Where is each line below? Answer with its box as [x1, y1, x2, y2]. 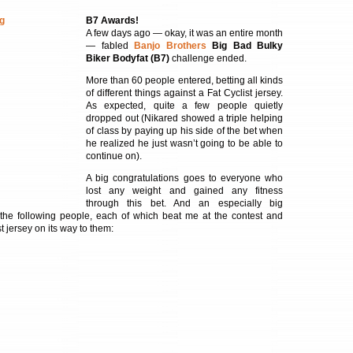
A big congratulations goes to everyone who [86, 173, 283, 184]
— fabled [86, 40, 134, 51]
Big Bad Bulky [206, 40, 283, 51]
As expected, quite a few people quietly [86, 100, 283, 111]
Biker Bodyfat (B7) [86, 53, 172, 64]
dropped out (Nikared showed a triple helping [86, 113, 283, 124]
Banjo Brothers [134, 40, 206, 51]
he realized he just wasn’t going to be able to [86, 138, 283, 149]
